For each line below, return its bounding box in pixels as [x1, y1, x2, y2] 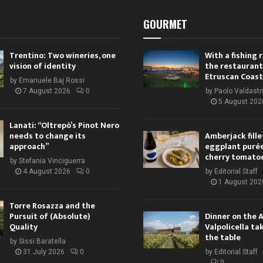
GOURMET [143, 16, 187, 32]
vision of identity [9, 59, 76, 73]
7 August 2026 [22, 86, 70, 95]
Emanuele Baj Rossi [18, 76, 85, 85]
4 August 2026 [22, 167, 70, 176]
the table [205, 230, 241, 244]
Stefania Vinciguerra [18, 156, 85, 165]
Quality [9, 220, 38, 234]
